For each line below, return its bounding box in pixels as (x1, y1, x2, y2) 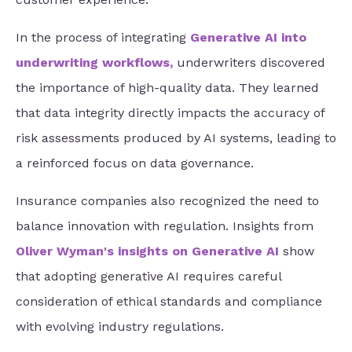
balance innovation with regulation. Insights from (16, 218, 313, 233)
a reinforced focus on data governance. (16, 155, 254, 170)
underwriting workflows (16, 54, 170, 70)
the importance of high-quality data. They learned (16, 79, 319, 95)
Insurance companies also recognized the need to (16, 192, 319, 208)
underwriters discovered (177, 54, 325, 70)
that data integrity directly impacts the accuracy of (16, 104, 324, 120)
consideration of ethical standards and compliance (16, 293, 322, 309)
